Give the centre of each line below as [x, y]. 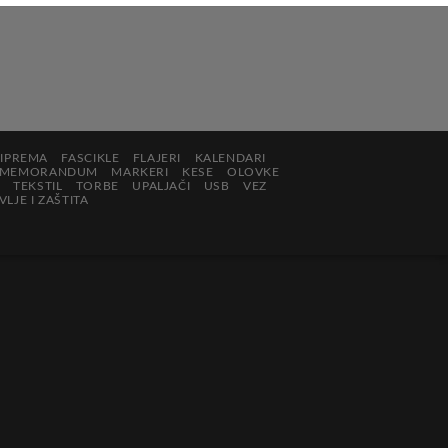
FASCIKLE [90, 158]
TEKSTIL [38, 186]
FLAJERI [157, 158]
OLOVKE [253, 172]
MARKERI [140, 172]
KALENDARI [230, 158]
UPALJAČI [161, 186]
